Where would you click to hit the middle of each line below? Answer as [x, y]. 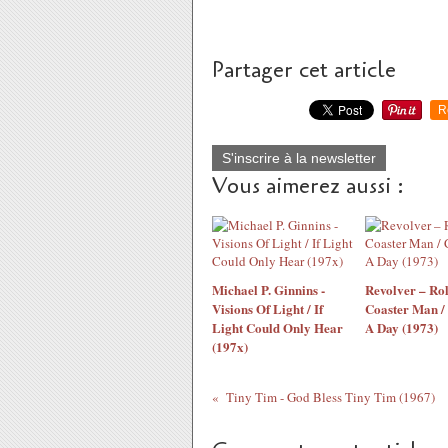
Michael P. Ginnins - [268, 289]
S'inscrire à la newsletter [299, 158]
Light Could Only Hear [277, 327]
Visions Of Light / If [267, 308]
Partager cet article [304, 70]
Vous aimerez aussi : [308, 186]
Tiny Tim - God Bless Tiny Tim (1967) [330, 397]
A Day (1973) [401, 327]
